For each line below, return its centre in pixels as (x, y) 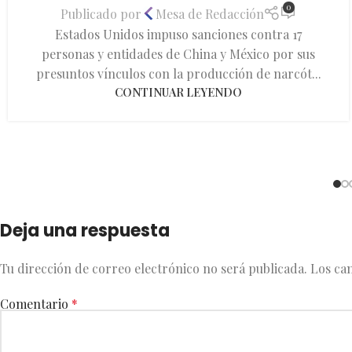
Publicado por (101, 13)
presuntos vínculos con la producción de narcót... (178, 74)
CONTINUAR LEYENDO (179, 92)
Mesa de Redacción (209, 13)
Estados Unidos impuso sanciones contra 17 (179, 35)
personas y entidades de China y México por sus (179, 54)
